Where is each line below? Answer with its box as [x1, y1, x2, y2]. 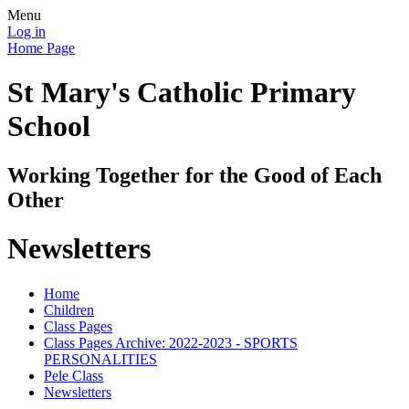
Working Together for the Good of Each [7, 163, 382, 187]
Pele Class [44, 367, 103, 383]
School [7, 110, 90, 143]
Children [44, 301, 94, 318]
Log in [7, 24, 46, 39]
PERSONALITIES [44, 351, 157, 367]
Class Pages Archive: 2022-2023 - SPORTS [44, 334, 298, 351]
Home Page [7, 40, 75, 56]
